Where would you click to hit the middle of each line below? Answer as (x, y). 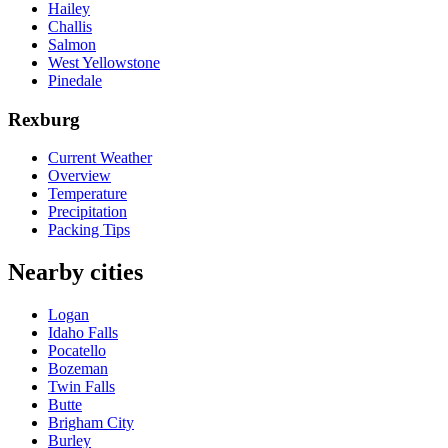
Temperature (87, 194)
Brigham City (91, 423)
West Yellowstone (104, 62)
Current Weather (100, 158)
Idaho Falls (83, 333)
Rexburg (44, 119)
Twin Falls (81, 387)
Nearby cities (75, 272)
